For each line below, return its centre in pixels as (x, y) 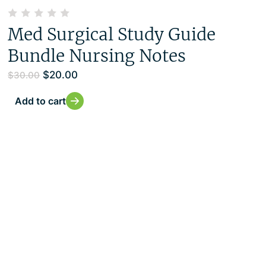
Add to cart (41, 101)
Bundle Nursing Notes (97, 56)
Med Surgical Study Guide (112, 35)
